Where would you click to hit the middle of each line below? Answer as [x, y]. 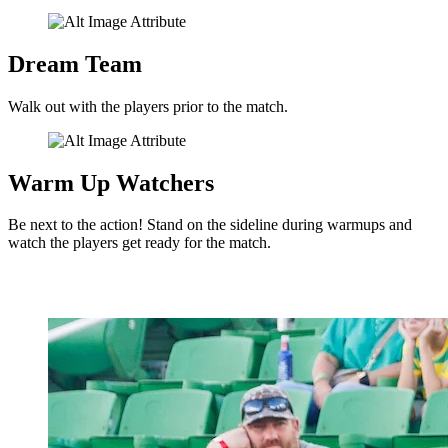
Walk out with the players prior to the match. [148, 106]
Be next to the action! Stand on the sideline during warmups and [210, 225]
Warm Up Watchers [111, 182]
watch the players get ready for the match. [139, 243]
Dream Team [75, 63]
